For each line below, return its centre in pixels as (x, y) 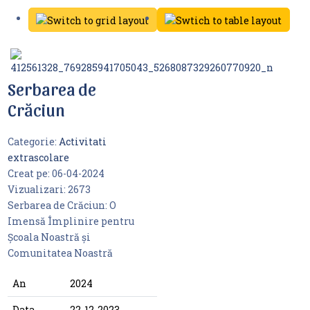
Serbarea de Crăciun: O (62, 206)
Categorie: (33, 142)
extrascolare (38, 158)
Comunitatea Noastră (60, 253)
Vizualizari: (37, 190)
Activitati (82, 142)
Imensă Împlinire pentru (71, 221)
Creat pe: (29, 174)
